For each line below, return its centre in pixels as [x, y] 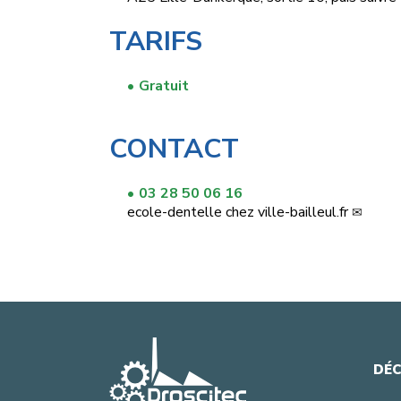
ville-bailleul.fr [303, 213]
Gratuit [164, 86]
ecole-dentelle [175, 213]
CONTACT [174, 149]
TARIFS [156, 42]
